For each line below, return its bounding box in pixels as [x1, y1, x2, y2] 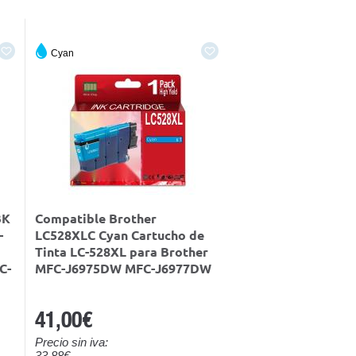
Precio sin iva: [35, 335, 108, 350]
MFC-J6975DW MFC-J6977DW [35, 261, 211, 277]
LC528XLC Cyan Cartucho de [35, 228, 204, 243]
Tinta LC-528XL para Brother [35, 245, 208, 260]
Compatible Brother [35, 211, 157, 226]
